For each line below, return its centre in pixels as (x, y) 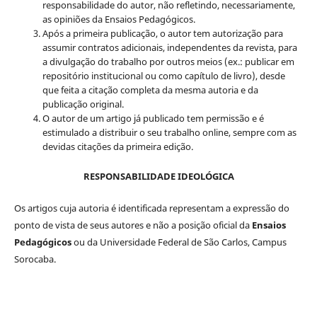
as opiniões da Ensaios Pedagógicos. (119, 19)
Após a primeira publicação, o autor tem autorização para (162, 34)
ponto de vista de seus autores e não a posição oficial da (133, 225)
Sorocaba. (35, 259)
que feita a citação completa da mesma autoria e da (150, 90)
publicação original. (83, 104)
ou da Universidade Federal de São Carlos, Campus (180, 242)
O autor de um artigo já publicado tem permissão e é (153, 119)
